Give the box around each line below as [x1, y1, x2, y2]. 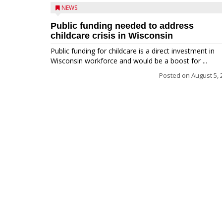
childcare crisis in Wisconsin [51, 31, 173, 41]
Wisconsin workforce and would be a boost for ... [51, 56, 207, 65]
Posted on [159, 71, 191, 80]
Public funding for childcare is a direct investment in [51, 46, 215, 55]
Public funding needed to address [51, 21, 194, 31]
